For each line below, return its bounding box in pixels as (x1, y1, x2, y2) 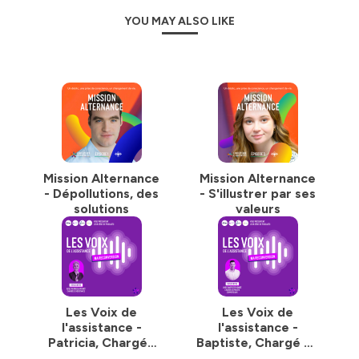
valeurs (235, 201, 280, 216)
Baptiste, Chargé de (196, 335, 320, 350)
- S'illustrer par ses (200, 186, 316, 201)
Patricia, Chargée (47, 335, 155, 350)
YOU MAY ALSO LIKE (124, 14, 235, 28)
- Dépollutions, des (44, 186, 159, 201)
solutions (74, 201, 129, 216)
